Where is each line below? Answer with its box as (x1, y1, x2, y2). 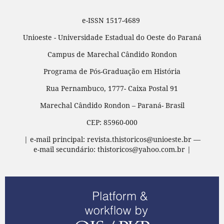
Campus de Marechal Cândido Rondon (47, 49, 177, 59)
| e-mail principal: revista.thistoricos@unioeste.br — (23, 134, 200, 144)
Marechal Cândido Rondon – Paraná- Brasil (39, 100, 184, 110)
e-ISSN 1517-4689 (82, 15, 142, 25)
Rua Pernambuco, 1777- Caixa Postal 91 (46, 83, 178, 93)
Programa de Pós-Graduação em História (43, 66, 180, 76)
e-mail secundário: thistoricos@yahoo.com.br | (33, 144, 191, 154)
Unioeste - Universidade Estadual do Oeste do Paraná (22, 32, 201, 42)
